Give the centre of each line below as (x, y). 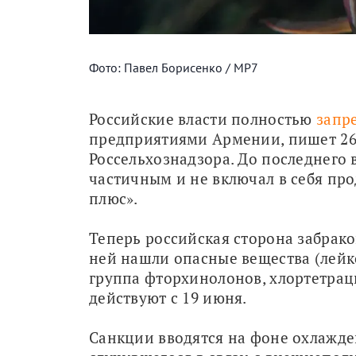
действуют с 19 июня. (168, 297)
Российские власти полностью (203, 118)
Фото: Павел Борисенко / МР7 (174, 67)
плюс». (115, 198)
